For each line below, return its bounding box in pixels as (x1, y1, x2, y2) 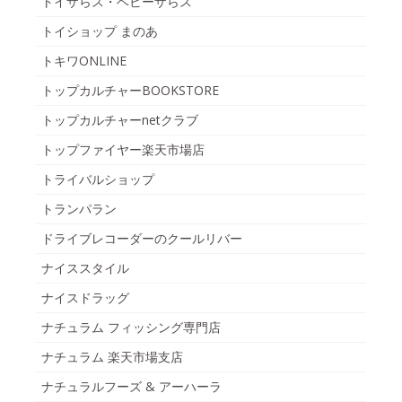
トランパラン (41, 200, 117, 218)
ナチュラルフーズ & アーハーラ (41, 378, 222, 396)
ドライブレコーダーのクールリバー (41, 230, 242, 248)
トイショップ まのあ (41, 22, 158, 40)
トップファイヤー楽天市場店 (41, 141, 205, 159)
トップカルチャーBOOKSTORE (41, 82, 219, 100)
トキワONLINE (41, 52, 127, 70)
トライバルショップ (41, 170, 154, 188)
